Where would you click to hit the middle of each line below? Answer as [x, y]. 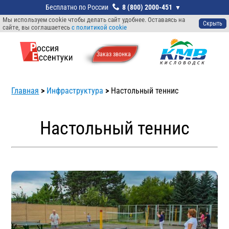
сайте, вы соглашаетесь [37, 27]
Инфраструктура [75, 90]
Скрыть [212, 24]
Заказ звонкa [114, 54]
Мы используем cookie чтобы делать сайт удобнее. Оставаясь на [94, 20]
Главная [25, 90]
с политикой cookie [99, 27]
